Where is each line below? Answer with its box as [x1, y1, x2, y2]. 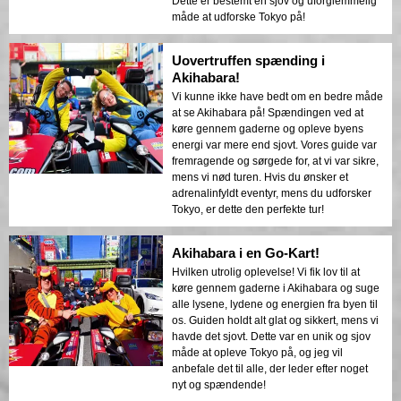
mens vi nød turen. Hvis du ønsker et [172, 170, 348, 183]
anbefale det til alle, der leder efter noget [172, 362, 368, 375]
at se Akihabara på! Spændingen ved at [172, 106, 363, 119]
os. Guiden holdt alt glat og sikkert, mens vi [172, 313, 379, 327]
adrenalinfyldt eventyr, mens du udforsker [172, 186, 371, 200]
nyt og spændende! [172, 378, 266, 391]
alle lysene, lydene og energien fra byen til [172, 297, 378, 311]
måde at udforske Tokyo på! [172, 10, 305, 23]
